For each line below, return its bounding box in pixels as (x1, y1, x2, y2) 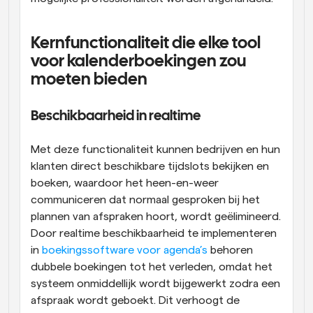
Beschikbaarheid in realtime (31, 110, 201, 123)
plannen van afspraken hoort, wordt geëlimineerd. (31, 211, 281, 222)
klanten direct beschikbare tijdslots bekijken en (31, 161, 269, 172)
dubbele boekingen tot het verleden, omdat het (31, 261, 272, 272)
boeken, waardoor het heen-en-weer (31, 177, 219, 189)
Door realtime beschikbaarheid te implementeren (31, 228, 277, 239)
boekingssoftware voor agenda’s (42, 245, 208, 256)
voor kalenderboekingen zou (31, 54, 246, 70)
